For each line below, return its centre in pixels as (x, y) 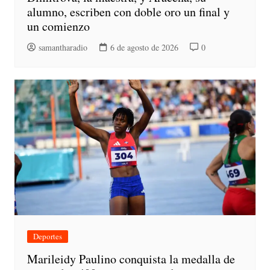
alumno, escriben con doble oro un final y (128, 11)
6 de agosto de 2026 (144, 47)
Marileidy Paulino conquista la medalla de (131, 259)
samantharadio (63, 47)
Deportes (47, 236)
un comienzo (58, 26)
